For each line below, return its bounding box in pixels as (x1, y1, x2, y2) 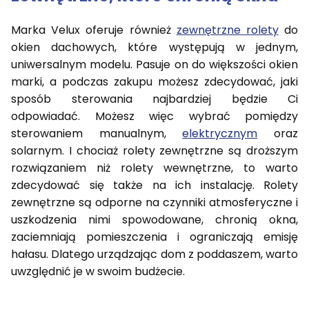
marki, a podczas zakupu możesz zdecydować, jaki (11, 74, 298, 90)
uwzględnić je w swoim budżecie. (11, 263, 185, 280)
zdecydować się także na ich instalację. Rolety (11, 177, 298, 194)
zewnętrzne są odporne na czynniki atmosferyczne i (11, 195, 298, 211)
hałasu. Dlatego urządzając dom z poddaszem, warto (11, 246, 298, 263)
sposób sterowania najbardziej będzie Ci (11, 91, 298, 108)
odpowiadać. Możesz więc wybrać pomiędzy (11, 108, 298, 125)
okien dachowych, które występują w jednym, (11, 39, 298, 56)
